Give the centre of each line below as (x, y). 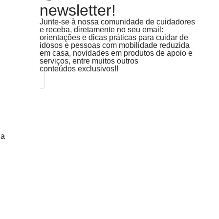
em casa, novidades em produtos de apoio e (116, 53)
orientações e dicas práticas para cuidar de (114, 37)
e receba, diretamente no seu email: (101, 30)
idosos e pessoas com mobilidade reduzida (115, 45)
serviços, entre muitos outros (89, 61)
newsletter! (78, 10)
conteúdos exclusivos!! (79, 69)
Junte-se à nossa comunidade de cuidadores (117, 22)
